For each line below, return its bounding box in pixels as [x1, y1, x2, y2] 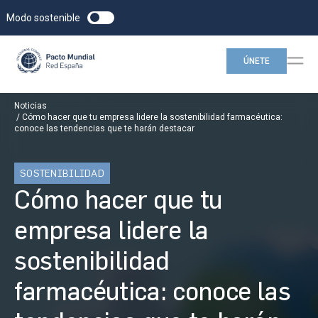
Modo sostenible [6, 12, 80, 23]
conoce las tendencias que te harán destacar [14, 124, 194, 134]
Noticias [14, 101, 47, 111]
